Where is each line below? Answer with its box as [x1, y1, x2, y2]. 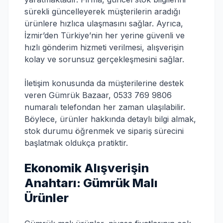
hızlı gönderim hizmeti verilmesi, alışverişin [24, 42, 184, 52]
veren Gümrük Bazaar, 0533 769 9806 [24, 90, 172, 100]
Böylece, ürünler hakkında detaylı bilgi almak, [24, 114, 196, 124]
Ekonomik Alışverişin [24, 161, 149, 175]
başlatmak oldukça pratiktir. [24, 138, 128, 148]
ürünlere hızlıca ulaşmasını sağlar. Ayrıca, [24, 18, 183, 28]
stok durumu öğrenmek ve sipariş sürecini [24, 126, 184, 136]
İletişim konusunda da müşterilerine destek [24, 78, 184, 88]
